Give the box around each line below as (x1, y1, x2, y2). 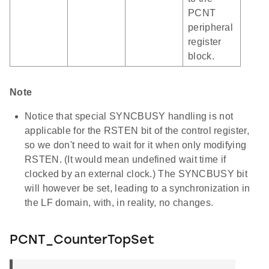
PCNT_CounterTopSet (10, 234, 154, 247)
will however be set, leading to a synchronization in (25, 183, 250, 194)
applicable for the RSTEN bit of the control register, (25, 125, 249, 136)
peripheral (188, 22, 233, 33)
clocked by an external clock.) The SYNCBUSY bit (25, 169, 248, 180)
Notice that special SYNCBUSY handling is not (25, 111, 234, 122)
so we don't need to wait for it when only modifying (25, 140, 247, 151)
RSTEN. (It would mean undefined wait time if (25, 154, 226, 165)
